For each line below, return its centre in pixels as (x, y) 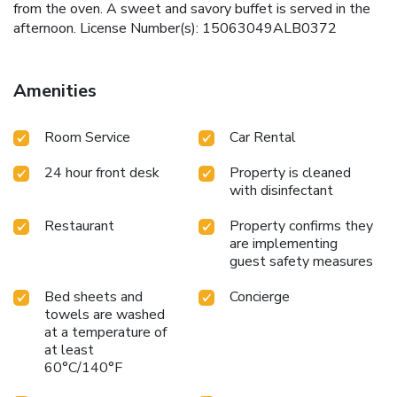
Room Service (87, 138)
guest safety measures (301, 262)
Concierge (260, 297)
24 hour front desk (102, 173)
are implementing (284, 244)
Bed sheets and (93, 297)
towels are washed (105, 315)
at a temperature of (105, 333)
